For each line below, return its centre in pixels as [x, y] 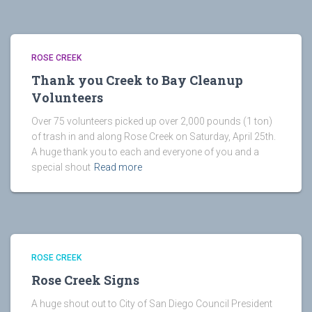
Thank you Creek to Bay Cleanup [137, 80]
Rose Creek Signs [85, 280]
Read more [118, 167]
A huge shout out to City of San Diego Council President [152, 304]
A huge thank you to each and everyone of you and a [145, 152]
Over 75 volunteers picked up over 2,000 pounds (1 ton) [152, 121]
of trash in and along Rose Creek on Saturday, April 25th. [154, 136]
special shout [61, 167]
